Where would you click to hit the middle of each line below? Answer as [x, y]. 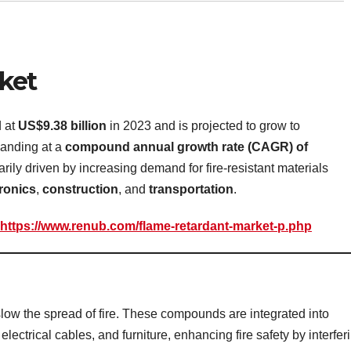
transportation [191, 189]
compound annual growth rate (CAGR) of [186, 147]
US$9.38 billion [62, 125]
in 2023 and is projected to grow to [203, 125]
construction [80, 189]
